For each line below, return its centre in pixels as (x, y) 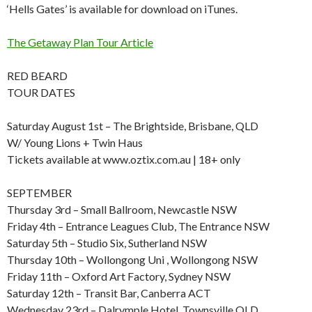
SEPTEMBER (39, 193)
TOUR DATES (41, 93)
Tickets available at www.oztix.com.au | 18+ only (124, 159)
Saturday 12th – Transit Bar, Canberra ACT (109, 293)
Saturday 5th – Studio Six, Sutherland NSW (107, 243)
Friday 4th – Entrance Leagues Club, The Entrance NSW (138, 226)
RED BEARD (37, 76)
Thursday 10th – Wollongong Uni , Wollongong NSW (132, 260)
